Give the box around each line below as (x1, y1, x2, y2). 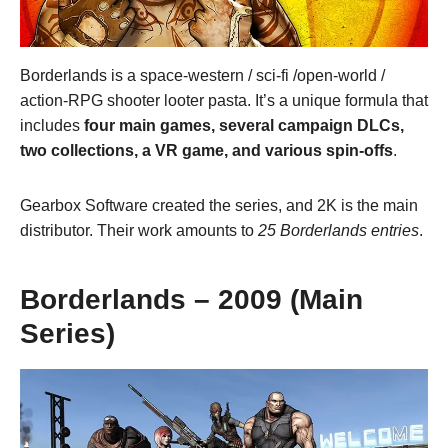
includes (20, 116, 84, 134)
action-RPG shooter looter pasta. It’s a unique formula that (20, 91, 428, 109)
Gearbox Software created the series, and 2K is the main (20, 196, 418, 214)
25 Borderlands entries (258, 221, 419, 239)
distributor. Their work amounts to (20, 221, 258, 239)
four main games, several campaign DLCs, (84, 116, 404, 134)
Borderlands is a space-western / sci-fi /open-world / (20, 66, 385, 84)
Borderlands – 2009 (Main (20, 283, 363, 315)
